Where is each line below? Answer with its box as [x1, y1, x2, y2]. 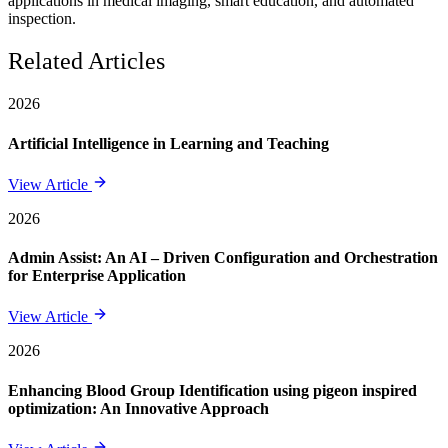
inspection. [8, 10, 76, 28]
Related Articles [8, 48, 165, 75]
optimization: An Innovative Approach [8, 399, 269, 417]
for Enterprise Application [8, 267, 186, 285]
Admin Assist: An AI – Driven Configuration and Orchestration [8, 249, 438, 267]
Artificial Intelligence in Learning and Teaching [8, 134, 329, 152]
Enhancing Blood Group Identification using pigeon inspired [8, 381, 417, 399]
